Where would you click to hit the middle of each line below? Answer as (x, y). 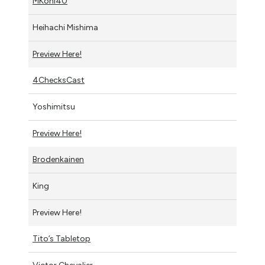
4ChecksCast (59, 80)
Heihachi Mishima (65, 28)
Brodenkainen (58, 159)
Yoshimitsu (54, 107)
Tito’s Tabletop (62, 239)
